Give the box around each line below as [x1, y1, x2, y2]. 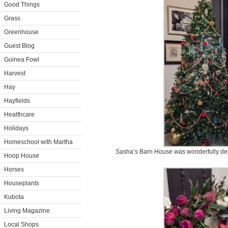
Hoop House [4, 152, 39, 159]
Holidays [4, 125, 28, 132]
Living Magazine [4, 207, 50, 214]
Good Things [4, 1, 40, 8]
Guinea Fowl [4, 56, 39, 63]
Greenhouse [4, 28, 39, 36]
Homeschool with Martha [4, 138, 73, 146]
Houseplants [4, 180, 39, 187]
